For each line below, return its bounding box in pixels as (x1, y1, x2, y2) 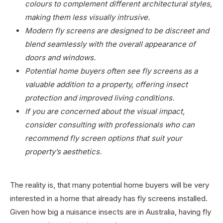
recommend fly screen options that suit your (25, 133, 182, 143)
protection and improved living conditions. (25, 93, 174, 103)
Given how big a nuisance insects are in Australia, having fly (10, 207, 211, 217)
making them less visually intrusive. (25, 12, 150, 22)
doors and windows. (25, 52, 96, 62)
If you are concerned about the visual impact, (25, 106, 185, 116)
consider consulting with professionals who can (25, 119, 195, 129)
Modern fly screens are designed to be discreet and (25, 25, 209, 35)
